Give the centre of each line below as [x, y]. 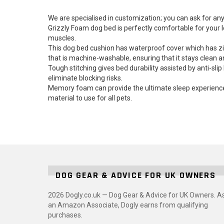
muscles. [62, 38]
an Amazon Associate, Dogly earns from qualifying [128, 205]
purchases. [65, 215]
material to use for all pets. [90, 98]
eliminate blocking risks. [85, 78]
